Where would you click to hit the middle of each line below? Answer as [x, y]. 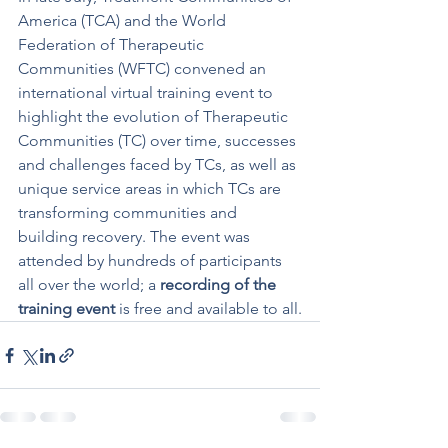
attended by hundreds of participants [152, 260]
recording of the [220, 284]
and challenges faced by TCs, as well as [159, 164]
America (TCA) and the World [124, 20]
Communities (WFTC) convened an [144, 68]
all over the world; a [89, 284]
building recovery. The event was [136, 236]
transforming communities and [129, 212]
